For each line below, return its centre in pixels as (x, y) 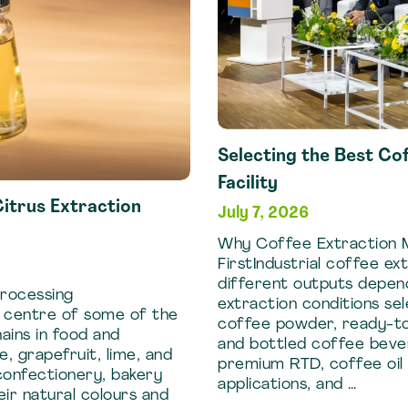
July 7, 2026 (263, 213)
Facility (248, 184)
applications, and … (287, 384)
